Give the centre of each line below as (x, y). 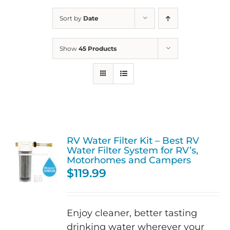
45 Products (97, 49)
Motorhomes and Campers (129, 160)
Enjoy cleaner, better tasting (132, 213)
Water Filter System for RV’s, (133, 150)
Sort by (71, 18)
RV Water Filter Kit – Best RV (133, 140)
